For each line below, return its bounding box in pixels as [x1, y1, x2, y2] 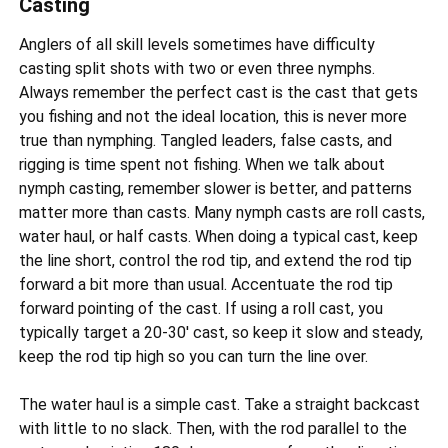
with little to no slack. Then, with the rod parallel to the [19, 419, 408, 439]
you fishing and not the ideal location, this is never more [19, 107, 408, 127]
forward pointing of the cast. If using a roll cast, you [19, 299, 384, 319]
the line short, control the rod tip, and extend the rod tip [19, 251, 413, 271]
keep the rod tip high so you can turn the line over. [19, 347, 373, 367]
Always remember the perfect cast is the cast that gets [19, 83, 419, 103]
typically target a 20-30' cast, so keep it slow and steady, [19, 323, 424, 343]
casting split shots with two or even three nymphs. [19, 59, 380, 79]
